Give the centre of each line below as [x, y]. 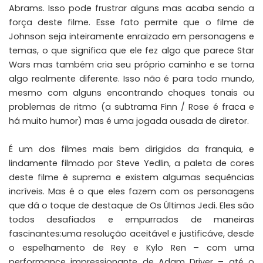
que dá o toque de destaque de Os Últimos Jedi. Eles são [131, 205]
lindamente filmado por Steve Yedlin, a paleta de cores [131, 163]
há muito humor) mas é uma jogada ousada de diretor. [129, 121]
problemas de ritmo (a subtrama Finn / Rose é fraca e [131, 107]
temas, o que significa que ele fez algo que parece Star [131, 50]
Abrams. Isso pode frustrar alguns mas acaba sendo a [131, 8]
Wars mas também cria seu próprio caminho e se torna [131, 64]
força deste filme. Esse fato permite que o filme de [131, 22]
